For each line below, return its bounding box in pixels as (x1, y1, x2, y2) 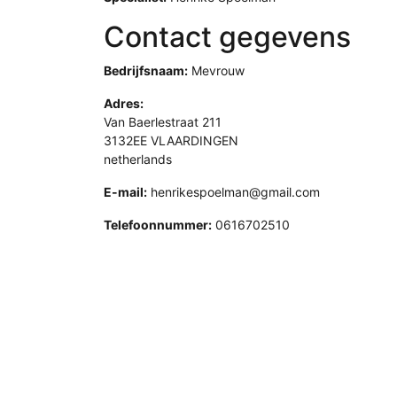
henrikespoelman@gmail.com (151, 184, 320, 199)
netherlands (104, 152, 172, 167)
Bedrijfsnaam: (104, 63, 188, 78)
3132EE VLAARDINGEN (104, 133, 238, 148)
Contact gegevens (104, 19, 351, 54)
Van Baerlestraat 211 (104, 114, 222, 129)
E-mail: (104, 184, 147, 199)
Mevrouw (188, 63, 245, 78)
